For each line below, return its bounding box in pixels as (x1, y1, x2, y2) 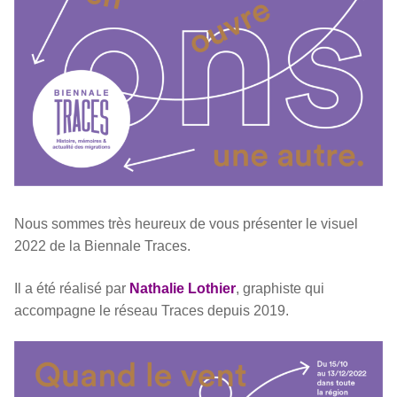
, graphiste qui (236, 280, 324, 296)
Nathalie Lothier (129, 280, 236, 296)
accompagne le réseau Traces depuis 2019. (14, 302, 289, 318)
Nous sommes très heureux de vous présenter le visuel (14, 216, 358, 232)
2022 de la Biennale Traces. (14, 238, 191, 254)
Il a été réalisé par (14, 280, 129, 296)
